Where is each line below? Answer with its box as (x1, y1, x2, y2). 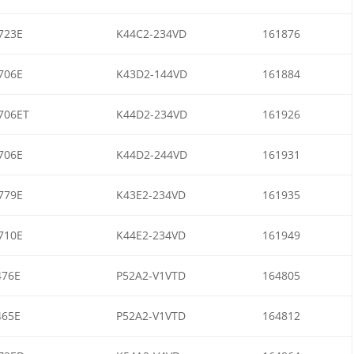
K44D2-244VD (115, 146, 187, 162)
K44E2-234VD (115, 227, 186, 243)
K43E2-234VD (115, 186, 186, 202)
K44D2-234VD (115, 106, 187, 122)
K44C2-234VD (115, 25, 186, 41)
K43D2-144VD (115, 66, 187, 81)
